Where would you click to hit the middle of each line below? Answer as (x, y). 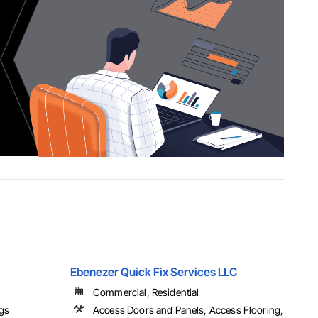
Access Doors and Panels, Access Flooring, (188, 310)
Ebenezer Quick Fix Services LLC (154, 272)
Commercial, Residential (146, 292)
